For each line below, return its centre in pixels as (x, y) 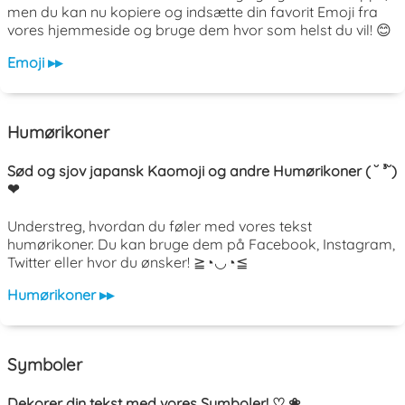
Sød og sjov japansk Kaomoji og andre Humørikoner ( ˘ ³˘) (202, 171)
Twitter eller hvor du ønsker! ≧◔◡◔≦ (127, 263)
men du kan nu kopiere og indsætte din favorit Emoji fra (193, 12)
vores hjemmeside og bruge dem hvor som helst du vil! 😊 (199, 30)
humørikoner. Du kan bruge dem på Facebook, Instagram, (201, 245)
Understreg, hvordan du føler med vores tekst (160, 226)
